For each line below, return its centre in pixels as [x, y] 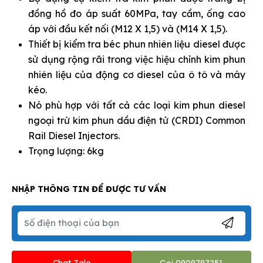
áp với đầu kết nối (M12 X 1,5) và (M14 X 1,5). [128, 28]
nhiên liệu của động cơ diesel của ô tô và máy [137, 74]
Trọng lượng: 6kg [66, 151]
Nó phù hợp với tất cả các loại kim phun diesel [137, 105]
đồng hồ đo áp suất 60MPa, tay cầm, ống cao [137, 13]
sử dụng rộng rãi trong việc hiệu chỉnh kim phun [137, 59]
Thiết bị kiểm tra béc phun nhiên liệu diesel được [137, 44]
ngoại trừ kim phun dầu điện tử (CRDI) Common [137, 120]
